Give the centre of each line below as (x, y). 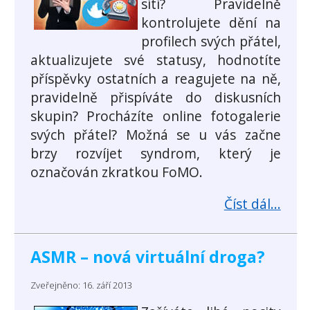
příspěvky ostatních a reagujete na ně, (156, 79)
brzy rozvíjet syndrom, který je (156, 154)
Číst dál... (252, 204)
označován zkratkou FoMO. (117, 172)
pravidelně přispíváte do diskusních (156, 98)
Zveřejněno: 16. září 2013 (81, 285)
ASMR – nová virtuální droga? (148, 257)
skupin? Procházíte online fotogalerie (156, 116)
